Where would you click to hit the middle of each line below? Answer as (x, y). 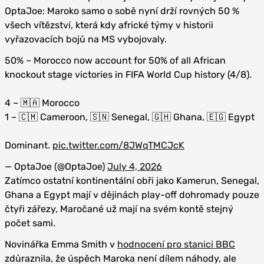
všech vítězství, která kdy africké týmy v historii (109, 25)
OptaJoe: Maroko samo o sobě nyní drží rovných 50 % (122, 11)
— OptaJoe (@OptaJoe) (56, 166)
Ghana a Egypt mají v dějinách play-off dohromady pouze (132, 195)
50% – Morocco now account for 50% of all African (115, 60)
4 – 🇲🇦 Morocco (42, 103)
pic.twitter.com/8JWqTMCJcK (118, 145)
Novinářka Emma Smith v (61, 244)
